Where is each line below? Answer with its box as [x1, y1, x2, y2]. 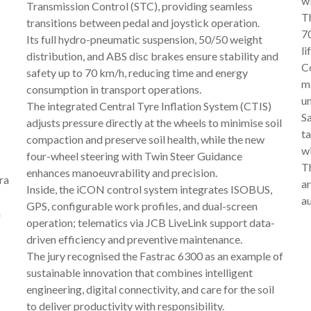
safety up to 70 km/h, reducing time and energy [26, 65, 248, 79]
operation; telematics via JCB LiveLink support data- [26, 215, 275, 229]
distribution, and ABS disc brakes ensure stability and [26, 49, 278, 62]
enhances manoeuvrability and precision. [26, 165, 217, 179]
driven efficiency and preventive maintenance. [26, 232, 242, 246]
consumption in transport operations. [26, 82, 201, 96]
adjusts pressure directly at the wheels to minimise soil [26, 115, 282, 129]
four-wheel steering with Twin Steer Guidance [26, 149, 242, 162]
